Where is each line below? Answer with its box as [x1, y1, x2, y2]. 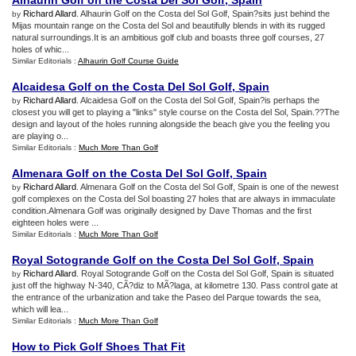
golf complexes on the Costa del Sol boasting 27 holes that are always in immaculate [12, 194, 335, 203]
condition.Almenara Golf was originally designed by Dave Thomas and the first [12, 206, 311, 215]
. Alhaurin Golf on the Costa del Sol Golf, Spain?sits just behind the [76, 9, 330, 18]
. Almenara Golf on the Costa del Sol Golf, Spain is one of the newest [76, 182, 339, 192]
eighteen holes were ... [12, 218, 99, 227]
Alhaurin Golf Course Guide [78, 56, 179, 65]
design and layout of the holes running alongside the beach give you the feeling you [12, 119, 330, 129]
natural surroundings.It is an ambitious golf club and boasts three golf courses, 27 [12, 33, 324, 42]
